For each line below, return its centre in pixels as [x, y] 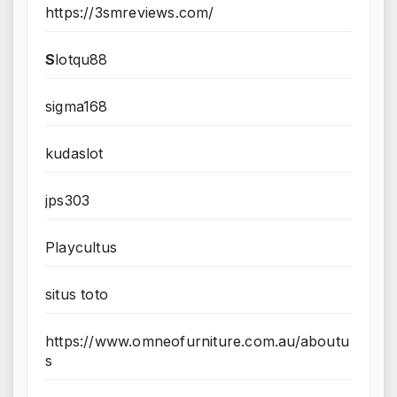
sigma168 [77, 107]
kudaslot [74, 154]
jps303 [68, 201]
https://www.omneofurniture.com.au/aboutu [198, 342]
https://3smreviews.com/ [130, 13]
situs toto [77, 295]
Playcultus [81, 248]
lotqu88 [82, 60]
